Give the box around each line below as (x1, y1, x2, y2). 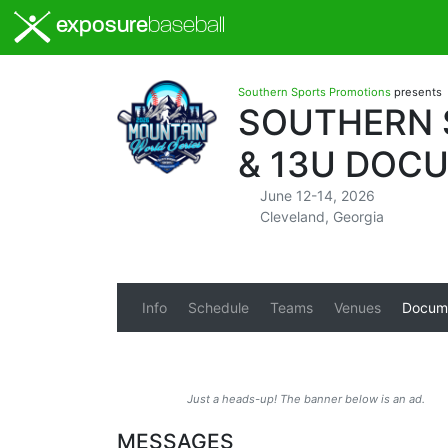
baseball (148, 15, 226, 39)
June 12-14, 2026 (259, 187, 375, 204)
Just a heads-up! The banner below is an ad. (187, 392, 425, 406)
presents (391, 85, 442, 99)
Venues (333, 299, 381, 316)
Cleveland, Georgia (259, 208, 384, 225)
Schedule (187, 299, 249, 316)
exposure (51, 15, 149, 39)
